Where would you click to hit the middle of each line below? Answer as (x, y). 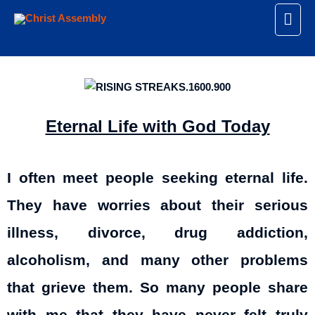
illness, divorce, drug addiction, (157, 233)
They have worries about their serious (157, 206)
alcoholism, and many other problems (157, 261)
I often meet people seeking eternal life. (157, 178)
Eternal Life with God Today (157, 126)
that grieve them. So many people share (157, 288)
